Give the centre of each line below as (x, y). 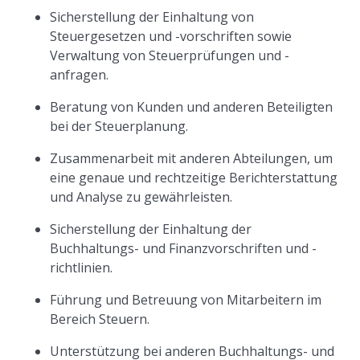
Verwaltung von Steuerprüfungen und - (170, 55)
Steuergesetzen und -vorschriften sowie (171, 36)
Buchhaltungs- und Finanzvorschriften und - (184, 248)
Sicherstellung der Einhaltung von (152, 17)
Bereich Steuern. (100, 319)
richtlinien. (82, 268)
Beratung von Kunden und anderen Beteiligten (192, 107)
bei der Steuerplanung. (119, 126)
